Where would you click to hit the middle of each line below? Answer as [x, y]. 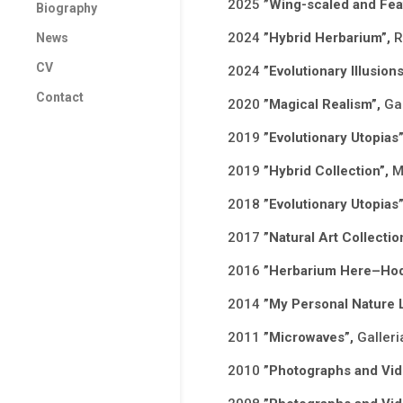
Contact [60, 98]
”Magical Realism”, [323, 105]
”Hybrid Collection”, [327, 171]
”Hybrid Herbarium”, [328, 38]
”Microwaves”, [310, 338]
